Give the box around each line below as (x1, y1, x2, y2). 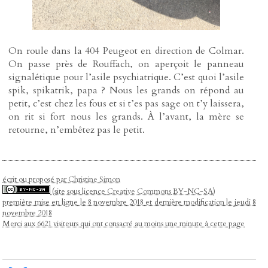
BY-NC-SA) (171, 186, 216, 197)
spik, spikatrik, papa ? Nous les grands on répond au (8, 83, 244, 97)
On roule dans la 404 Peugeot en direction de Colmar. (8, 44, 244, 57)
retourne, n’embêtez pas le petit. (8, 123, 145, 136)
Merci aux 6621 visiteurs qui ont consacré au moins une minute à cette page (2, 218, 245, 230)
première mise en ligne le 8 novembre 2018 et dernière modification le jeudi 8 (2, 197, 256, 208)
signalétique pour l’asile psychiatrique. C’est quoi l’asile (8, 70, 244, 84)
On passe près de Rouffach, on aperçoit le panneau (8, 57, 244, 71)
